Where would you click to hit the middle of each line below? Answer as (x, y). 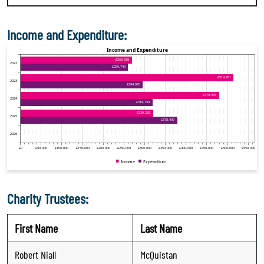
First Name (36, 228)
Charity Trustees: (48, 198)
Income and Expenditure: (67, 35)
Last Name (161, 228)
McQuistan (159, 254)
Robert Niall (35, 254)
